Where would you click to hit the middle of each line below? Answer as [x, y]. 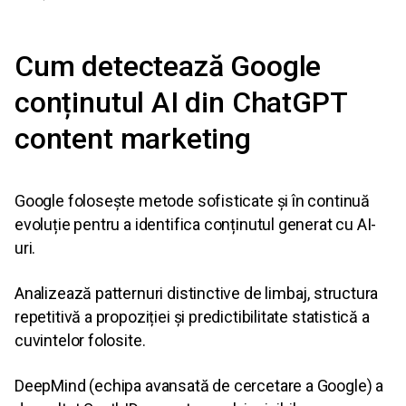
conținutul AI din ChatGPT [181, 103]
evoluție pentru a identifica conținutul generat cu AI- [196, 225]
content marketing [133, 139]
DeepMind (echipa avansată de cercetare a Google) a [199, 386]
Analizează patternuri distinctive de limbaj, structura [197, 294]
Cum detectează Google [168, 67]
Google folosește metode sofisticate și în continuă [192, 201]
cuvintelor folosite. [80, 341]
